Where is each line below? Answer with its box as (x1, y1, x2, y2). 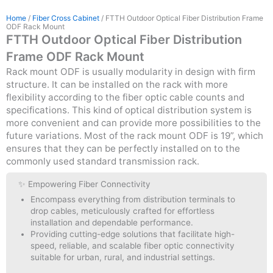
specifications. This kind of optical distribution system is (6, 104, 252, 116)
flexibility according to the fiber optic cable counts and (6, 91, 244, 103)
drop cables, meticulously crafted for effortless (30, 206, 215, 216)
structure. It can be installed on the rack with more (6, 79, 228, 90)
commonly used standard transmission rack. (6, 155, 199, 167)
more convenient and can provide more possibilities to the (6, 117, 261, 129)
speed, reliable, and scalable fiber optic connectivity (30, 241, 235, 251)
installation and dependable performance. (30, 218, 194, 228)
